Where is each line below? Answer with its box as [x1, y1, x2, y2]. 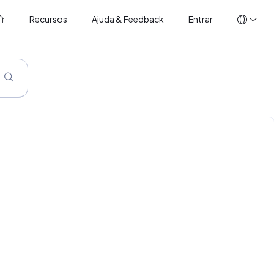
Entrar [188, 14, 213, 24]
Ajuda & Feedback [92, 14, 164, 24]
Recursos [29, 14, 67, 24]
